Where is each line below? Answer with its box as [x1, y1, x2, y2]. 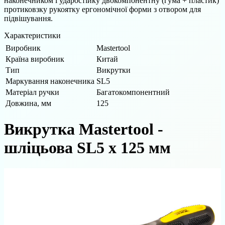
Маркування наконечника [6, 76, 94, 85]
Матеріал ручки [6, 87, 59, 96]
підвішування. [4, 14, 53, 23]
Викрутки [96, 65, 131, 74]
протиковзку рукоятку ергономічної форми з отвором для [4, 5, 201, 14]
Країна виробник [6, 54, 64, 63]
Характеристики [4, 31, 61, 40]
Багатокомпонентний [96, 87, 170, 96]
